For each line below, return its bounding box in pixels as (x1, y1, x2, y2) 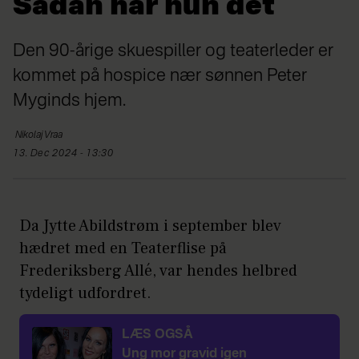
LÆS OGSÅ (122, 328, 193, 341)
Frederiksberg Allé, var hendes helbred (19, 260, 297, 281)
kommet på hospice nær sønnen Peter (13, 67, 307, 85)
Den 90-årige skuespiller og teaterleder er (13, 42, 333, 60)
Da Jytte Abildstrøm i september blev (19, 215, 281, 236)
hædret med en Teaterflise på (19, 237, 227, 259)
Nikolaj (15, 130, 42, 140)
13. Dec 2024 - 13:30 (18, 148, 114, 159)
